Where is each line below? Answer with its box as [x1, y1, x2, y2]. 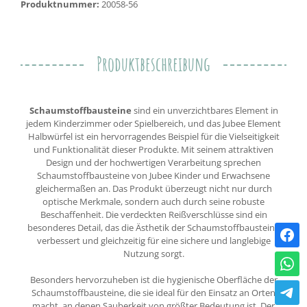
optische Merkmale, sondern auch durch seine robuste [42, 195, 265, 208]
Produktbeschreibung [93, 52, 214, 77]
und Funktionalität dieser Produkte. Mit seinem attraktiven [34, 143, 273, 156]
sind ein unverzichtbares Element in [131, 103, 278, 116]
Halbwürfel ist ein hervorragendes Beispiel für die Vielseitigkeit [27, 130, 280, 143]
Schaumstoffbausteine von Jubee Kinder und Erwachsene [37, 169, 270, 182]
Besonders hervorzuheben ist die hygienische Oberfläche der [29, 273, 278, 286]
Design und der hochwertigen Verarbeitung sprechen [46, 156, 261, 169]
